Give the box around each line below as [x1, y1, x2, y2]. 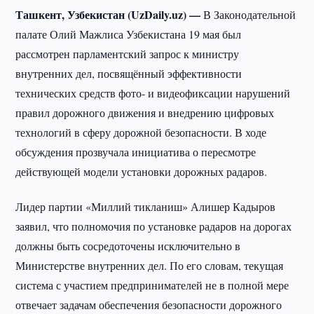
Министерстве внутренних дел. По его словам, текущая [15, 258, 284, 273]
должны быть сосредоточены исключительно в [15, 238, 241, 253]
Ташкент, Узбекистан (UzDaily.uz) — [15, 6, 204, 22]
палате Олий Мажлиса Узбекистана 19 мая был [15, 27, 242, 41]
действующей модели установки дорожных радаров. [15, 164, 268, 179]
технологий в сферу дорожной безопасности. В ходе [15, 125, 267, 139]
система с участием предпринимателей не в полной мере [15, 278, 289, 292]
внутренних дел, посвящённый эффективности [15, 66, 243, 81]
